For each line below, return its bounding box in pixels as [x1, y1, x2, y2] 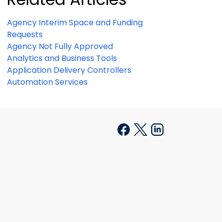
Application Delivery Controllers [7, 64, 131, 76]
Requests [7, 29, 43, 41]
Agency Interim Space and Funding [7, 17, 143, 29]
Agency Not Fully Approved [7, 41, 113, 53]
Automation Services [7, 76, 88, 88]
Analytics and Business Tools [7, 53, 117, 64]
